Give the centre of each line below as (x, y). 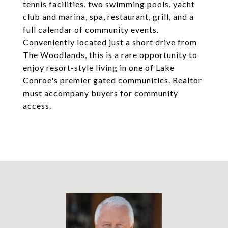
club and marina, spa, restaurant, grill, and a (108, 17)
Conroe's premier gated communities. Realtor (112, 80)
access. (37, 106)
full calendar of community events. (91, 29)
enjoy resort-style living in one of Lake (99, 67)
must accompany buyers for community (101, 93)
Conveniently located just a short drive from (110, 42)
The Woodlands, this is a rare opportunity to (110, 55)
